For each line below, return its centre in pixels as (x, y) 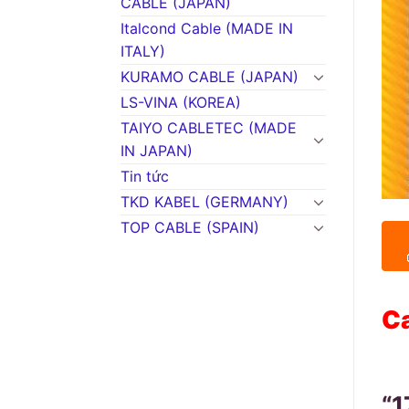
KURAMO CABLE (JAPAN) (210, 76)
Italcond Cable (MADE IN (207, 28)
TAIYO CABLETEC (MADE (209, 127)
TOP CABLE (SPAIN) (190, 227)
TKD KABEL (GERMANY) (204, 201)
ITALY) (143, 51)
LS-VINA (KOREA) (181, 102)
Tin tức (145, 176)
